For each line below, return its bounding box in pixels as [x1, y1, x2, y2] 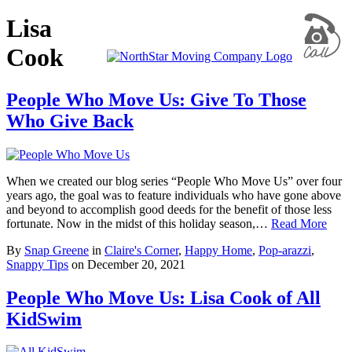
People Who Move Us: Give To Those [6, 89, 306, 110]
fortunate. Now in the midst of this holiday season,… [6, 216, 271, 230]
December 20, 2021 [87, 257, 185, 271]
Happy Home [185, 243, 252, 257]
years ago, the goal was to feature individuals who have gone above [6, 188, 341, 202]
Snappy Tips [6, 257, 68, 271]
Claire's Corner [104, 243, 178, 257]
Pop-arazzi [258, 243, 311, 257]
